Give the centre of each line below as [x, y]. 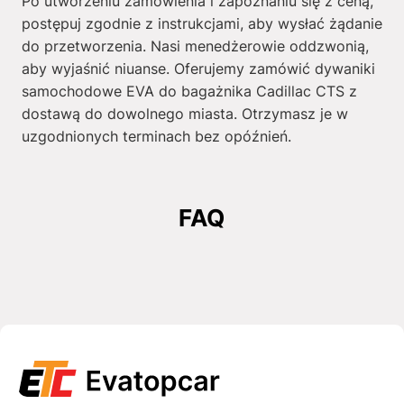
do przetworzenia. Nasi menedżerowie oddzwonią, [195, 46]
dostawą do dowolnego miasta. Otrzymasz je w [184, 114]
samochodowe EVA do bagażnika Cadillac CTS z [189, 91]
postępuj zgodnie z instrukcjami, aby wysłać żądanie [202, 23]
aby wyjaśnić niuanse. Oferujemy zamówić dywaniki [198, 69]
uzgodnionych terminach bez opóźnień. [156, 136]
